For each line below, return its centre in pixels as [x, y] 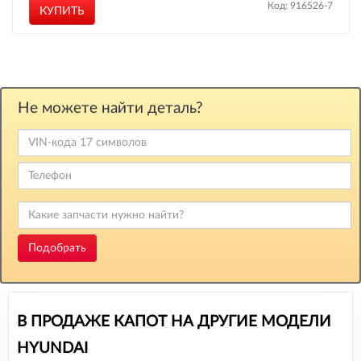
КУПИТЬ [62, 11]
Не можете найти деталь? [110, 108]
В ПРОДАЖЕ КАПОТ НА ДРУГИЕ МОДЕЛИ [174, 322]
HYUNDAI [52, 349]
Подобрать [57, 248]
